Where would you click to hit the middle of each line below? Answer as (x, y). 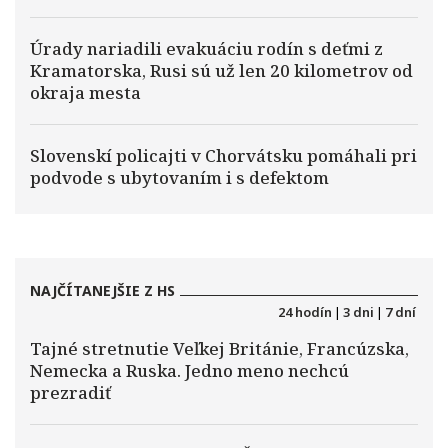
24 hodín (305, 312)
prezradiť (70, 392)
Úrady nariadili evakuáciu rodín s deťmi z (206, 48)
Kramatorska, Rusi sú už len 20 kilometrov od (221, 70)
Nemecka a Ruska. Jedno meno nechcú (189, 370)
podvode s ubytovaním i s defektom (179, 177)
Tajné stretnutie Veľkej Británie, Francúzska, (219, 348)
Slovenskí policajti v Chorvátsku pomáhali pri (223, 155)
